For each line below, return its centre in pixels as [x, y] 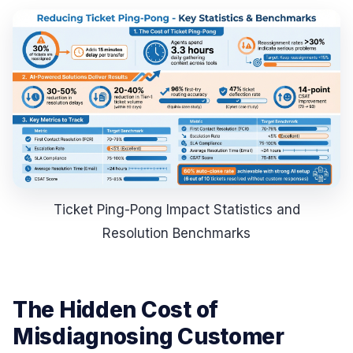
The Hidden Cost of [115, 310]
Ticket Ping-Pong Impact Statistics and [176, 209]
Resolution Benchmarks [176, 233]
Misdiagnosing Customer [149, 337]
